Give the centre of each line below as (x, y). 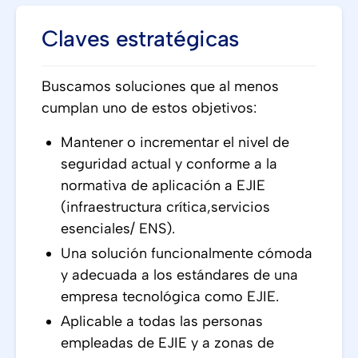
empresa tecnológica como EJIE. (172, 296)
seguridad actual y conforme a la (169, 164)
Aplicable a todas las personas (162, 321)
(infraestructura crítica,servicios (165, 207)
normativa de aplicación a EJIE (163, 185)
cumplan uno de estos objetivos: (149, 108)
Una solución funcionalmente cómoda (187, 253)
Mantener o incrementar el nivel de (175, 142)
